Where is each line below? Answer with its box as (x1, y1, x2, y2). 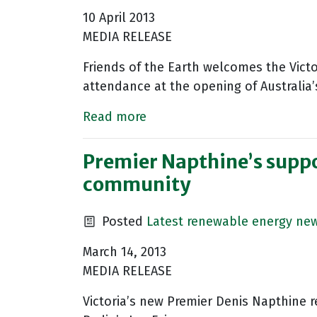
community (83, 172, 190, 197)
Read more (83, 109, 146, 125)
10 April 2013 (83, 10, 155, 26)
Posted (98, 214, 146, 230)
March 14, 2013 (83, 244, 166, 260)
